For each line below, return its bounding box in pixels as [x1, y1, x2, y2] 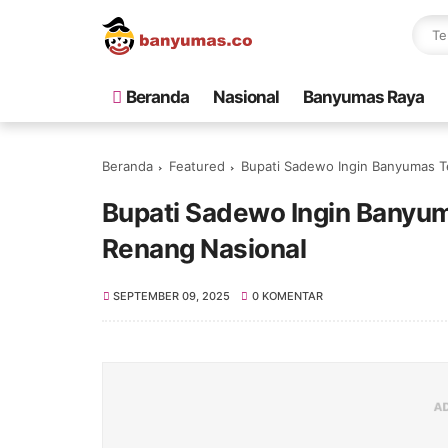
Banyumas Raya [303, 87, 424, 107]
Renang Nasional [102, 233, 307, 264]
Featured [169, 158, 225, 174]
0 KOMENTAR [251, 289, 323, 303]
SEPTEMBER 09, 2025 [113, 289, 231, 303]
